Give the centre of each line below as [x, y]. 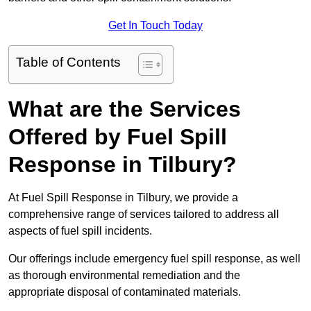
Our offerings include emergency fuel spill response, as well [154, 259]
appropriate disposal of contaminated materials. [125, 292]
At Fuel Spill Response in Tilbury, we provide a [123, 198]
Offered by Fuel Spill [118, 137]
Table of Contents [68, 62]
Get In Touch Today [155, 26]
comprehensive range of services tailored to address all [144, 215]
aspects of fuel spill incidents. [80, 231]
